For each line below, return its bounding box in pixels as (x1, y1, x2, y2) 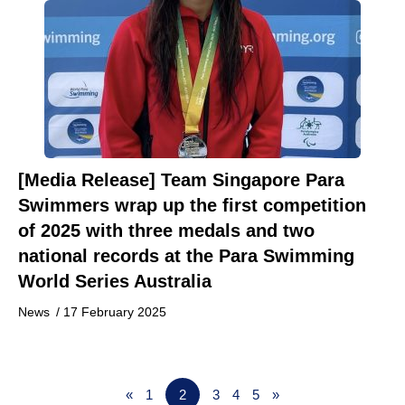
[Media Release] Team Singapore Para (18, 170, 344, 190)
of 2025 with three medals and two (18, 221, 315, 240)
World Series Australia (18, 271, 212, 291)
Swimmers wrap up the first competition (18, 195, 366, 215)
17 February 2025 (63, 305, 166, 319)
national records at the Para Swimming (18, 246, 354, 266)
